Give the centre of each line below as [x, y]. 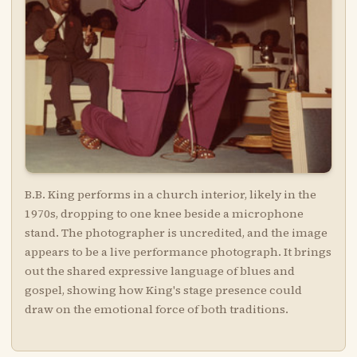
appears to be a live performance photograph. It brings [178, 251]
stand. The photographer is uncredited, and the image [176, 232]
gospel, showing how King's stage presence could [163, 290]
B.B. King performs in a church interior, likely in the [170, 194]
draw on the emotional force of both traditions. [156, 309]
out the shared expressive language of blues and [159, 271]
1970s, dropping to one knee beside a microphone [164, 213]
